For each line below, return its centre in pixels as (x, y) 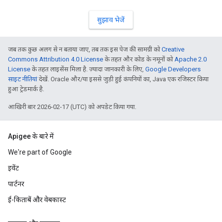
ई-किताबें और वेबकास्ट (37, 200)
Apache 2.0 (191, 59)
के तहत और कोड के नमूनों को (139, 59)
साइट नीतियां (23, 79)
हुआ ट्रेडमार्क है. (26, 89)
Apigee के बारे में (31, 136)
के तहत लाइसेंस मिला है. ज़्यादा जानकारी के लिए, (88, 69)
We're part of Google (40, 152)
